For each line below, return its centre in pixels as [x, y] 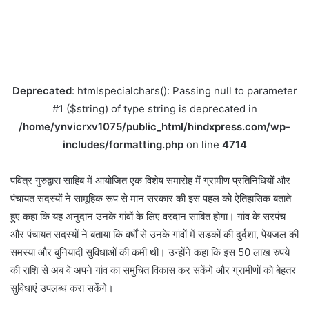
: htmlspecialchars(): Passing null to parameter [184, 90]
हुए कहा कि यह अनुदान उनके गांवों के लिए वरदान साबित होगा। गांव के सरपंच [148, 217]
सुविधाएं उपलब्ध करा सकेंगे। [62, 288]
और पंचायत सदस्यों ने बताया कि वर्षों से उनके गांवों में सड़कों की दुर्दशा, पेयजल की [154, 235]
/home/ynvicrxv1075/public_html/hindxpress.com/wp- [154, 126]
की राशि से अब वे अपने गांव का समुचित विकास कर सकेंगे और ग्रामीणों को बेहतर [153, 270]
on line [202, 144]
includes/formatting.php [123, 144]
